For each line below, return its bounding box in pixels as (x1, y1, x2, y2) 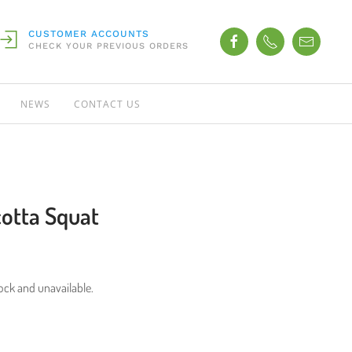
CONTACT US (74, 97, 141, 111)
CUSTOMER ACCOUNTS (28, 28, 149, 39)
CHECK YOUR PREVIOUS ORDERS (28, 41, 189, 51)
